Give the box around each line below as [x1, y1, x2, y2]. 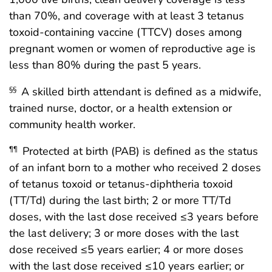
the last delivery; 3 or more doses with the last [9, 226, 239, 240]
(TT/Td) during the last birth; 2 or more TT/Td [9, 193, 231, 208]
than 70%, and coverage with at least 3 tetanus [9, 8, 244, 23]
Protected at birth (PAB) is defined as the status [19, 144, 258, 158]
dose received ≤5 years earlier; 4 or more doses [9, 242, 243, 257]
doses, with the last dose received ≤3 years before [9, 209, 259, 224]
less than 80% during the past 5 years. [9, 58, 201, 72]
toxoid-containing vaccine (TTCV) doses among [9, 25, 242, 39]
